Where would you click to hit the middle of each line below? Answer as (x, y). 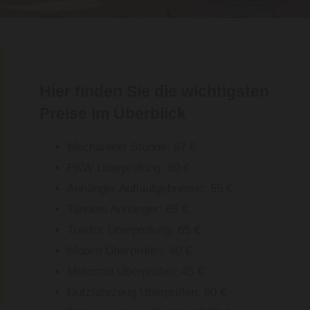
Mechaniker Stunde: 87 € (131, 147)
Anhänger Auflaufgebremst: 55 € (150, 189)
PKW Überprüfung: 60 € (128, 168)
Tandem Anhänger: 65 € (128, 210)
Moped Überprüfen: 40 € (129, 251)
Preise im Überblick (113, 114)
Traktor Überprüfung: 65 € (134, 230)
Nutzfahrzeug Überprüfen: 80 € (147, 293)
